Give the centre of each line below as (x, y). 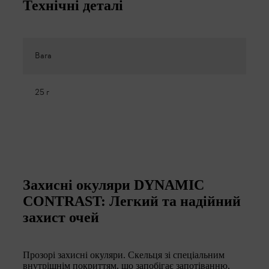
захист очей (61, 217)
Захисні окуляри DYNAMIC (113, 185)
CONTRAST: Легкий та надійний (132, 201)
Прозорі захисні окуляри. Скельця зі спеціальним (124, 255)
